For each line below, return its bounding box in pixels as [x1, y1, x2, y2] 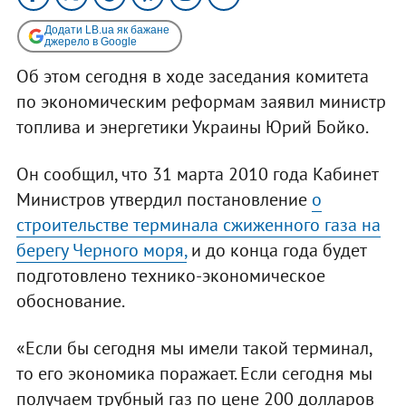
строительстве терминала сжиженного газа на [15, 212, 381, 237]
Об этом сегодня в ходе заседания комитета [15, 63, 369, 88]
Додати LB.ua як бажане [43, 23, 169, 36]
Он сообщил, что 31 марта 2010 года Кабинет [15, 161, 378, 186]
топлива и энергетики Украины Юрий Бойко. [15, 114, 369, 139]
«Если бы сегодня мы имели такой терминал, [15, 335, 372, 360]
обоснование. [15, 288, 125, 313]
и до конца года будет [186, 237, 366, 262]
